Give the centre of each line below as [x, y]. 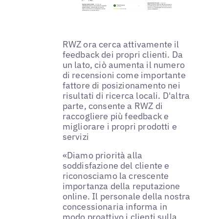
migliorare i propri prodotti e [120, 126]
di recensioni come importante [124, 75]
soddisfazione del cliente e [116, 165]
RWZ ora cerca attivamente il [121, 44]
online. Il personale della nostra [126, 196]
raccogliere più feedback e [116, 116]
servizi [76, 136]
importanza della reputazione [121, 186]
